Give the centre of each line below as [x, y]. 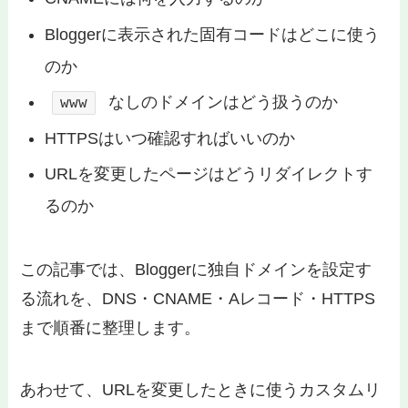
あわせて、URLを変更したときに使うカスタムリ [201, 389]
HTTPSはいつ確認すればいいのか [170, 138]
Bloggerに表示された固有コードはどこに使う [213, 34]
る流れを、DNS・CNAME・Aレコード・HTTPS [198, 299]
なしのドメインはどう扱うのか [220, 102]
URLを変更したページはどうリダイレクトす [209, 174]
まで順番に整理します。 [111, 328]
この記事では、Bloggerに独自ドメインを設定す [196, 270]
